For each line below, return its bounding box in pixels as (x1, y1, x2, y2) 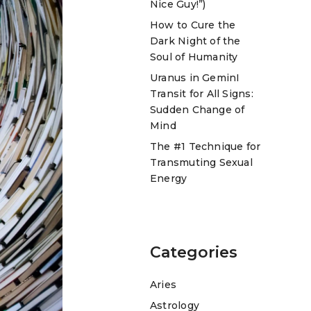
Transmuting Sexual (150, 155, 253, 169)
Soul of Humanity (150, 50, 238, 63)
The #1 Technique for (150, 140, 261, 153)
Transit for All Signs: (150, 87, 253, 100)
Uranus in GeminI (150, 71, 240, 84)
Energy (150, 171, 187, 185)
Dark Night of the (150, 34, 241, 47)
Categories (150, 242, 237, 262)
